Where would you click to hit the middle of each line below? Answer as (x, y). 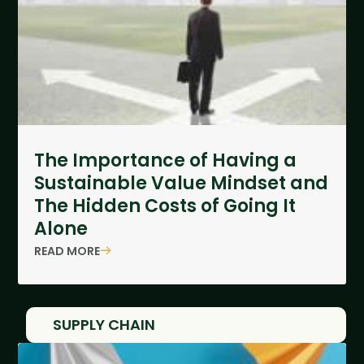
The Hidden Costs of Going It (165, 206)
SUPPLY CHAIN (104, 325)
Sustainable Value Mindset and (182, 184)
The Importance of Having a (166, 161)
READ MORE (67, 251)
